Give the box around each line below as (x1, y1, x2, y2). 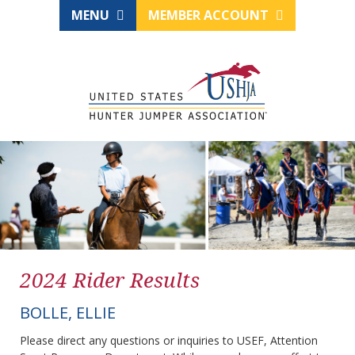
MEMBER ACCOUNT (148, 6, 272, 24)
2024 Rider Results (20, 265, 200, 295)
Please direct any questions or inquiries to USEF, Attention (20, 333, 318, 349)
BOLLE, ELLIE (20, 302, 116, 324)
